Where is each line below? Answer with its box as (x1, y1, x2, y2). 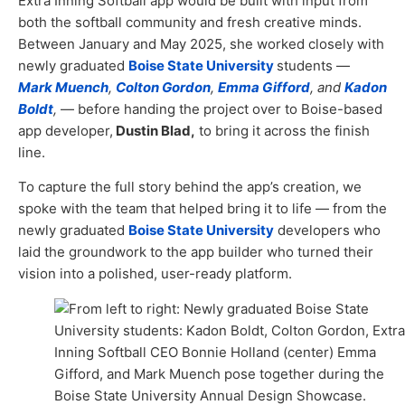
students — (277, 56, 350, 74)
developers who (274, 221, 381, 240)
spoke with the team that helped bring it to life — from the (18, 200, 387, 218)
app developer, (18, 121, 113, 139)
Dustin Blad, (113, 121, 195, 139)
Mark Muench (18, 78, 108, 96)
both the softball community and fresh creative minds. (18, 13, 362, 31)
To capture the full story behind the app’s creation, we (18, 178, 362, 196)
